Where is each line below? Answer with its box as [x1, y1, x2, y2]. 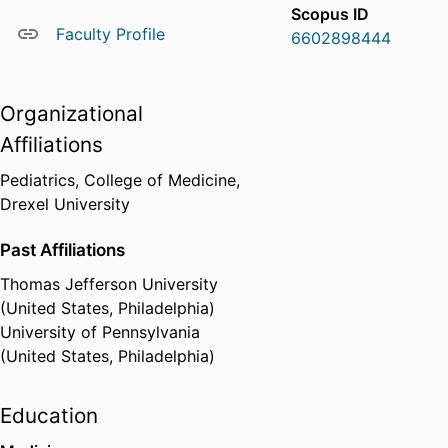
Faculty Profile [56, 24, 165, 45]
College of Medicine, [84, 170, 240, 191]
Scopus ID [291, 4, 370, 25]
